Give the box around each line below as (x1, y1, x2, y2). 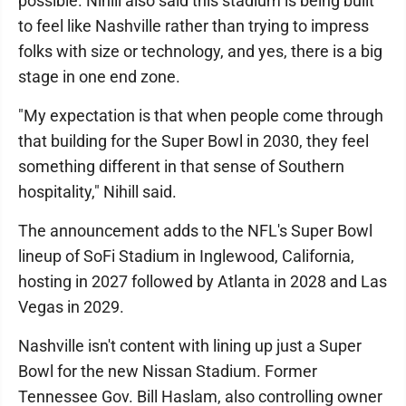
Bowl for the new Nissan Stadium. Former (18, 362, 317, 381)
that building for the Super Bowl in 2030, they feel (18, 131, 369, 150)
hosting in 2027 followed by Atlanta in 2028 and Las (18, 272, 387, 291)
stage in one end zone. (18, 67, 180, 86)
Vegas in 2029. (18, 297, 124, 316)
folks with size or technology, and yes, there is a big (18, 42, 382, 61)
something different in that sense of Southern (18, 157, 344, 176)
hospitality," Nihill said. (18, 182, 177, 201)
